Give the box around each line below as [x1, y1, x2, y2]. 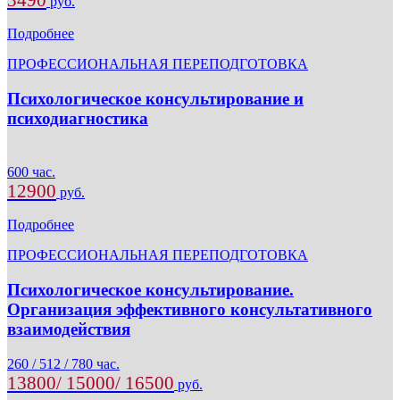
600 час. [7, 164, 55, 180]
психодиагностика [7, 108, 148, 128]
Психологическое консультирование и [7, 88, 304, 108]
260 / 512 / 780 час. [7, 355, 120, 371]
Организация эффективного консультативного [7, 300, 372, 320]
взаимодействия [7, 320, 130, 339]
